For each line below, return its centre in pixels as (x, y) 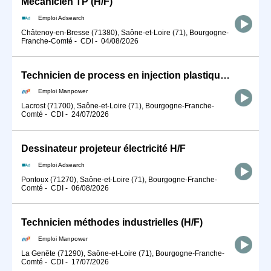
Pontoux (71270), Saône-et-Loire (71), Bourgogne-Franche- (119, 180)
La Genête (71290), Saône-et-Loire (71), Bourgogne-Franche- (123, 253)
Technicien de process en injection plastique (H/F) (225, 75)
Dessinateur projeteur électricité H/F (103, 149)
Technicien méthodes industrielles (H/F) (112, 223)
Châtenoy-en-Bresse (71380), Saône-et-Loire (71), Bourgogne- (125, 32)
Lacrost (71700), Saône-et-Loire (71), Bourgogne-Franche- (118, 106)
